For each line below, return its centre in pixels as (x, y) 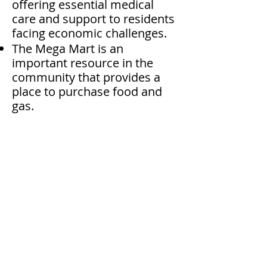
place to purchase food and (87, 91)
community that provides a (86, 77)
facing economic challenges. (89, 33)
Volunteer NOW (94, 203)
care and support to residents (93, 19)
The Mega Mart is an (68, 49)
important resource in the (83, 63)
